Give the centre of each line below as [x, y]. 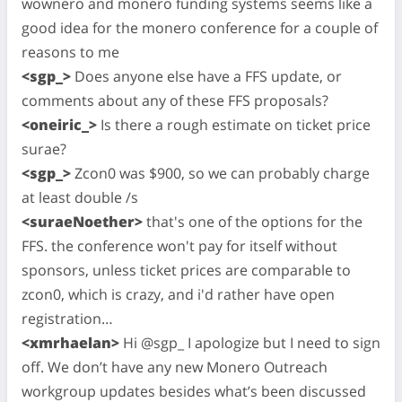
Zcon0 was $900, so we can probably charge [220, 173]
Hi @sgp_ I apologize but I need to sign [250, 342]
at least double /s [80, 197]
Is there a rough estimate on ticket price [234, 124]
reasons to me [70, 52]
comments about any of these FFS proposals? [175, 100]
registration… [67, 318]
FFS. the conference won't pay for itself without [179, 245]
